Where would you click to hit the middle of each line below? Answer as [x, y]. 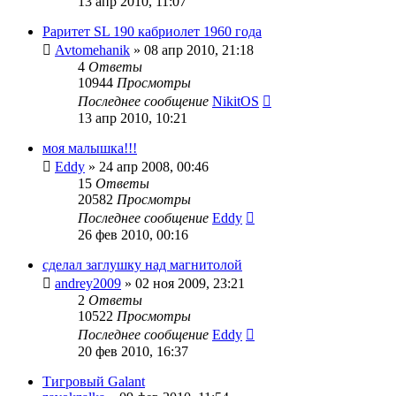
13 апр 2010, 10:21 [133, 118]
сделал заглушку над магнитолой [142, 264]
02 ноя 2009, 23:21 [190, 283]
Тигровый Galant [94, 381]
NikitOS [236, 101]
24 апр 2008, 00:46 [154, 166]
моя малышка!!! [90, 148]
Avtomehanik [92, 49]
